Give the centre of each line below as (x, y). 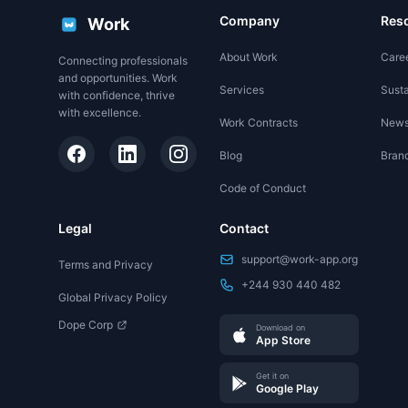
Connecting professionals (123, 61)
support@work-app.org (300, 259)
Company (250, 20)
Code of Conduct (263, 188)
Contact (245, 228)
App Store (284, 340)
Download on (281, 327)
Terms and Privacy (106, 265)
